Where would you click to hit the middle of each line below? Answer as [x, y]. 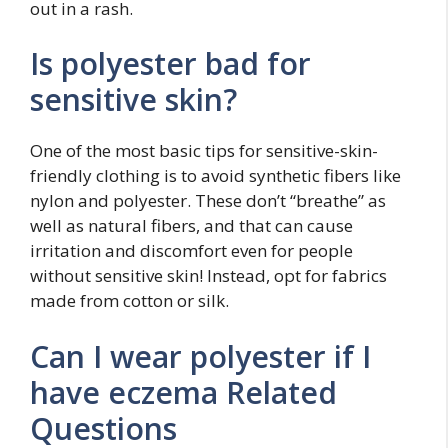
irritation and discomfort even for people [191, 250]
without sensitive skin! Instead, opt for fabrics [208, 275]
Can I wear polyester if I [200, 356]
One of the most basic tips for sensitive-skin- [204, 150]
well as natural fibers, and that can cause [191, 225]
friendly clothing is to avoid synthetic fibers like [215, 175]
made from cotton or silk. [129, 300]
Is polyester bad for [170, 63]
